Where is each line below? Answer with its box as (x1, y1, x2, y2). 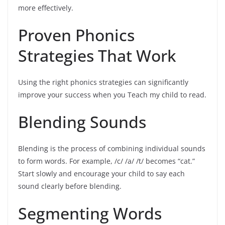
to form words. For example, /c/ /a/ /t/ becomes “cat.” (18, 156, 195, 166)
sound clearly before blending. (18, 181, 122, 191)
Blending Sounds (18, 110, 146, 133)
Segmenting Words (18, 202, 162, 224)
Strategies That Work (18, 44, 176, 66)
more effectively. (18, 3, 73, 13)
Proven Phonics (18, 24, 135, 46)
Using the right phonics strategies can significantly (18, 77, 188, 87)
